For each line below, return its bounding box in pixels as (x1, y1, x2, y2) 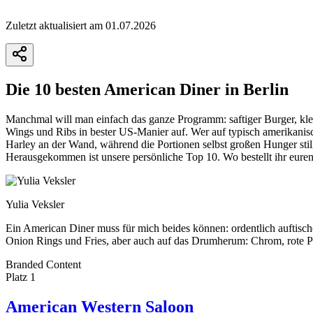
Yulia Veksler (6, 198, 64, 210)
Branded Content (6, 258, 81, 270)
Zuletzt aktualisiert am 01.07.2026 (6, 19, 156, 31)
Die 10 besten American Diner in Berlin (6, 80, 289, 99)
